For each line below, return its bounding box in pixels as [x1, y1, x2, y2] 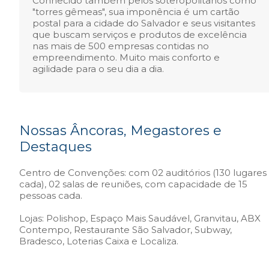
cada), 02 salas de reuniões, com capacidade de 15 [19, 178, 247, 190]
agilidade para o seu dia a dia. [32, 63, 164, 74]
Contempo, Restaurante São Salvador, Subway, [19, 224, 232, 235]
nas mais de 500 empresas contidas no [32, 40, 209, 52]
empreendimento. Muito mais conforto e [32, 52, 220, 63]
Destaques [19, 139, 92, 155]
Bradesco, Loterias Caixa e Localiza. [19, 235, 178, 247]
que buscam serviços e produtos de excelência [32, 29, 247, 40]
